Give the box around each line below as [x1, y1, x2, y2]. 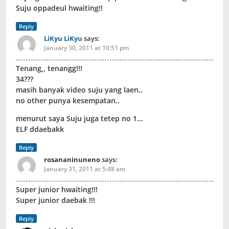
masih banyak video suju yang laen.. [16, 85, 143, 95]
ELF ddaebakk [16, 124, 64, 134]
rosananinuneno [44, 155, 100, 165]
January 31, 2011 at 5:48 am [44, 165, 125, 174]
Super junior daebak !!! [16, 195, 95, 205]
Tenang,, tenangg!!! [16, 63, 82, 74]
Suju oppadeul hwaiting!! [16, 3, 103, 13]
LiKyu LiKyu [44, 34, 82, 43]
